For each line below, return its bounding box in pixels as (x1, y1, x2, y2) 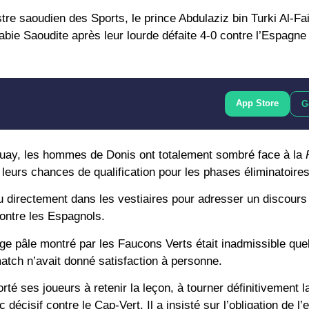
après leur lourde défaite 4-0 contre (68, 28, 256, 42)
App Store (236, 97, 279, 108)
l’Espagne (256, 28, 306, 42)
